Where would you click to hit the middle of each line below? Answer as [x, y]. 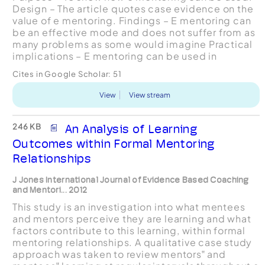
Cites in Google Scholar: [62, 74]
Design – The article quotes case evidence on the [133, 8]
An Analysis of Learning [131, 129]
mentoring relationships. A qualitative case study [132, 242]
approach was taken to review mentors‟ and [119, 254]
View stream [150, 95]
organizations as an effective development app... [133, 67]
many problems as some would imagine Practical [132, 44]
